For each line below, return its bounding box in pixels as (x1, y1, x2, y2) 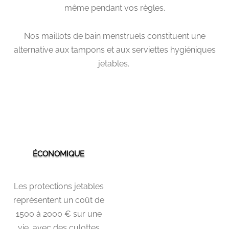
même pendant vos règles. (64, 3, 165, 13)
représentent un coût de (13, 195, 104, 205)
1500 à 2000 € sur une (15, 209, 102, 219)
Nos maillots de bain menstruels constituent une (24, 31, 205, 41)
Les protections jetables (13, 181, 104, 192)
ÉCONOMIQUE (33, 149, 84, 159)
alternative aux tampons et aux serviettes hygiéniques (13, 45, 216, 55)
